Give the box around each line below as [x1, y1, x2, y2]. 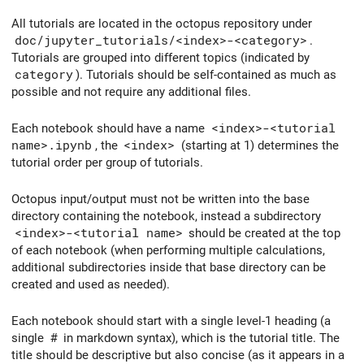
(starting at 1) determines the [177, 138, 339, 154]
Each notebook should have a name [11, 121, 208, 136]
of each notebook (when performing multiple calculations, [11, 242, 325, 258]
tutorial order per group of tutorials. [11, 155, 203, 171]
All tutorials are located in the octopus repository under [11, 16, 312, 32]
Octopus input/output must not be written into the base [11, 191, 310, 206]
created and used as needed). [11, 276, 170, 292]
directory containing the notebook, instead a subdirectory [11, 208, 321, 223]
